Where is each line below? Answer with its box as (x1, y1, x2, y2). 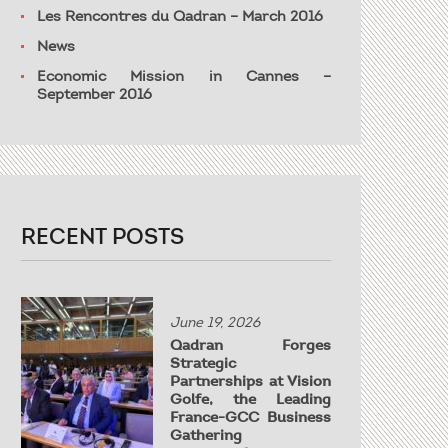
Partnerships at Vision (170, 372, 331, 390)
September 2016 (37, 85, 152, 103)
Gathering (170, 426, 242, 444)
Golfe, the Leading (170, 390, 331, 408)
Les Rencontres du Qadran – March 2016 (37, 7, 323, 25)
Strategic (170, 354, 236, 372)
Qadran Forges (170, 336, 331, 354)
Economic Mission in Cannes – (37, 67, 331, 85)
